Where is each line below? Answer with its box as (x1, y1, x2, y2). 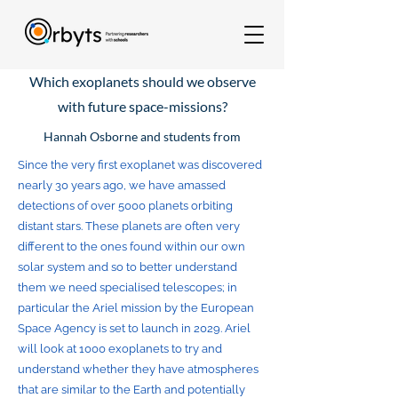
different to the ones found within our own (18, 240, 245, 253)
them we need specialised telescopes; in (18, 281, 237, 294)
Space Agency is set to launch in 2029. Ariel (18, 322, 251, 335)
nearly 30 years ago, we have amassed (18, 179, 226, 192)
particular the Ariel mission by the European (18, 301, 254, 314)
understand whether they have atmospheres (18, 362, 259, 376)
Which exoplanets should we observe (28, 73, 256, 90)
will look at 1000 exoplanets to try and (18, 342, 222, 355)
